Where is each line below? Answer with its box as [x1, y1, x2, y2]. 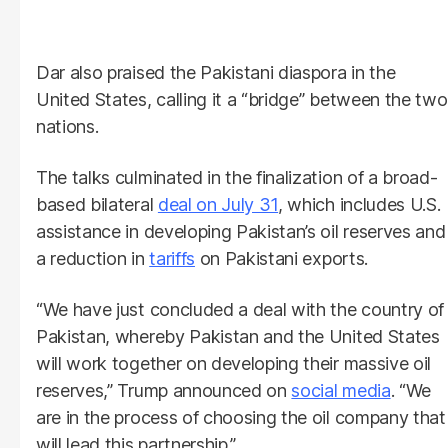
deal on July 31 [157, 193, 279, 215]
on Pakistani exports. [194, 247, 368, 269]
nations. [36, 115, 99, 137]
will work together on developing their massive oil [36, 352, 431, 374]
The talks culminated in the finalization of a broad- [36, 166, 438, 188]
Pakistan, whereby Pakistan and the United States [36, 325, 440, 347]
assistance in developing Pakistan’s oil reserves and [36, 220, 446, 242]
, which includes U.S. [278, 193, 441, 215]
